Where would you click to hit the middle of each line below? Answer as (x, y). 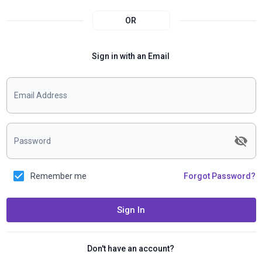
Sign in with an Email (131, 56)
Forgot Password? (220, 176)
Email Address (41, 96)
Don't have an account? (131, 249)
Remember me (59, 176)
